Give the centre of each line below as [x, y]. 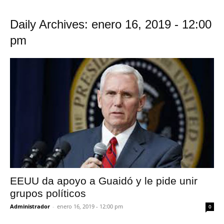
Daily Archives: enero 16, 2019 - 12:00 [111, 24]
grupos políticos [48, 193]
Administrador [30, 206]
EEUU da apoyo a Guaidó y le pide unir [104, 181]
